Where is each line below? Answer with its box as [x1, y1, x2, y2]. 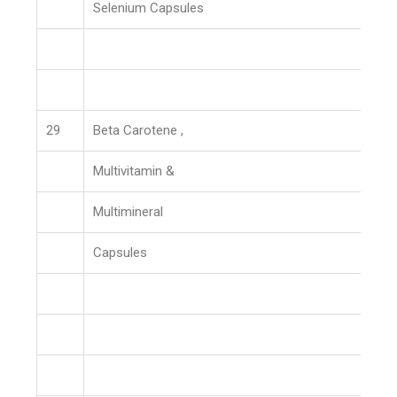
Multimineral [93, 204, 164, 220]
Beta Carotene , [93, 122, 184, 138]
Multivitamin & [93, 163, 175, 179]
